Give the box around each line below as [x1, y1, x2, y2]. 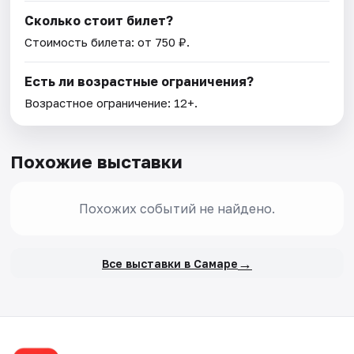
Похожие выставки [10, 151, 183, 173]
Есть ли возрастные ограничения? [24, 73, 254, 90]
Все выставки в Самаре [101, 256, 238, 270]
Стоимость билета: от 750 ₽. [24, 35, 190, 50]
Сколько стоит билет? [24, 13, 174, 29]
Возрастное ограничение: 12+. [24, 96, 198, 111]
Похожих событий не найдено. [78, 201, 275, 217]
